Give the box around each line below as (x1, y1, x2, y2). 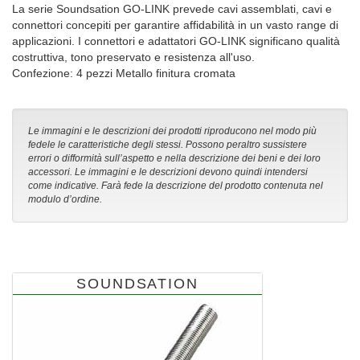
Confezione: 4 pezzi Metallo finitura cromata (12, 67, 235, 80)
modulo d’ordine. (28, 194, 102, 206)
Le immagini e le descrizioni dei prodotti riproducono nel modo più (28, 125, 317, 137)
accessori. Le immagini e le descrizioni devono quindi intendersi (28, 166, 308, 178)
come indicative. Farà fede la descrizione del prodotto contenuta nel (28, 180, 323, 192)
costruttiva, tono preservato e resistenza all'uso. (12, 51, 255, 64)
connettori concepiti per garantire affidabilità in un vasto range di (12, 18, 338, 32)
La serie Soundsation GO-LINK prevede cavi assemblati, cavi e (12, 2, 332, 16)
